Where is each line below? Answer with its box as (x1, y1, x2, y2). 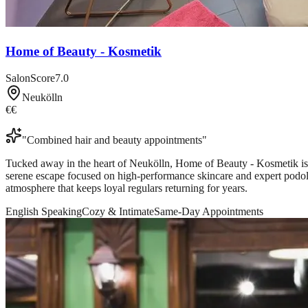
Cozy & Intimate (82, 205, 154, 217)
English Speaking (5, 205, 82, 217)
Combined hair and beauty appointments (27, 133, 202, 146)
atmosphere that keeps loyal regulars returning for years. (5, 181, 247, 194)
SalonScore (5, 71, 55, 84)
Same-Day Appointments (154, 205, 263, 217)
